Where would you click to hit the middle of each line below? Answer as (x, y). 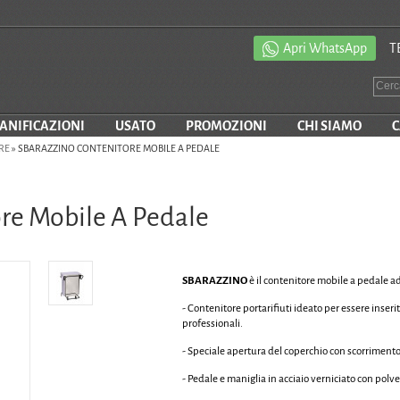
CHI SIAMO (329, 126)
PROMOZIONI (226, 126)
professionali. (212, 324)
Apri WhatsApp (325, 48)
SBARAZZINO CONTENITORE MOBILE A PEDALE (119, 148)
